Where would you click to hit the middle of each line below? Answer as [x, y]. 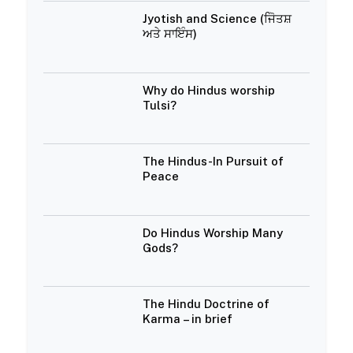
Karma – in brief [188, 318]
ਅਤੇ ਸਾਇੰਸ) [170, 34]
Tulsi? [160, 105]
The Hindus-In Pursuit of [214, 162]
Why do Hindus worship [209, 90]
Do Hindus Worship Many [213, 232]
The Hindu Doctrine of [206, 303]
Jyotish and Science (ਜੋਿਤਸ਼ [217, 19]
